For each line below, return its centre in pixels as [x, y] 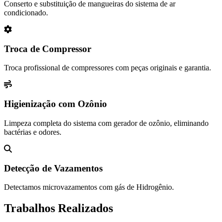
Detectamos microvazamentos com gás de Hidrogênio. [89, 187]
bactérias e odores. [33, 132]
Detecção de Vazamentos [53, 168]
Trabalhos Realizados [58, 208]
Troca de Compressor [48, 49]
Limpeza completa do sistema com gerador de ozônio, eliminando [106, 123]
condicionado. [26, 13]
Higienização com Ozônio [55, 104]
